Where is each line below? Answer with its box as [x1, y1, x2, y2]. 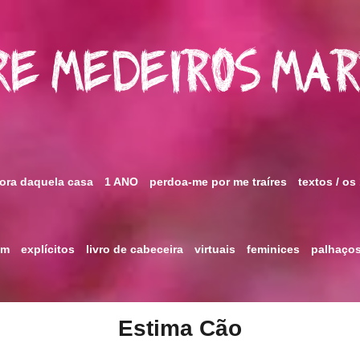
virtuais [194, 243, 235, 256]
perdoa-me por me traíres [149, 175, 287, 188]
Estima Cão [118, 316, 242, 341]
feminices [247, 243, 300, 256]
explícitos [21, 243, 75, 256]
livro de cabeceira [86, 243, 183, 256]
